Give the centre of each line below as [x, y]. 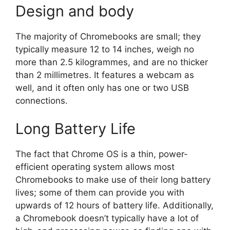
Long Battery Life [75, 129]
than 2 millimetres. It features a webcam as [105, 75]
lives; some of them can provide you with [100, 193]
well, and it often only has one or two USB [102, 88]
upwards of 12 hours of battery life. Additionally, [114, 206]
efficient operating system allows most [95, 167]
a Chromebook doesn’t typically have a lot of [107, 218]
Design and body [75, 11]
